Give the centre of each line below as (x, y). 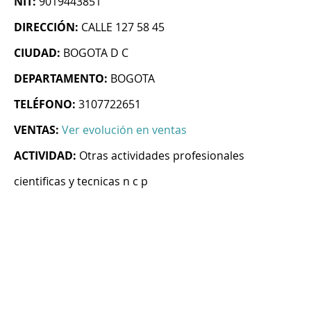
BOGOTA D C (96, 53)
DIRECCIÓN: (46, 27)
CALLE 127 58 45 (123, 27)
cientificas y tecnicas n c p (81, 182)
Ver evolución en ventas (124, 130)
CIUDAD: (37, 53)
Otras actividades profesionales (162, 156)
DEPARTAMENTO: (61, 79)
